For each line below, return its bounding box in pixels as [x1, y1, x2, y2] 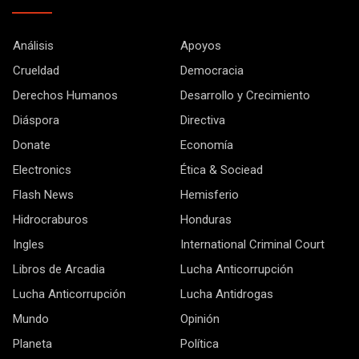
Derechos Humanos [13, 88, 118, 103]
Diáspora [13, 113, 59, 128]
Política [180, 337, 219, 352]
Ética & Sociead [180, 163, 263, 178]
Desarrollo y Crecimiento [180, 88, 310, 103]
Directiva [180, 113, 225, 128]
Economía [180, 138, 233, 153]
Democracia [180, 63, 244, 79]
